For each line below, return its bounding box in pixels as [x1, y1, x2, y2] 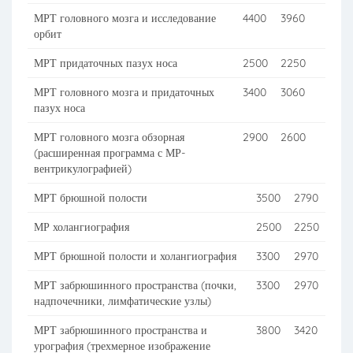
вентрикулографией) [34, 162, 132, 176]
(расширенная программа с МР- [34, 146, 185, 160]
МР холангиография [34, 220, 129, 234]
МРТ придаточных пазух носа [34, 56, 177, 70]
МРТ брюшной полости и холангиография [34, 249, 236, 263]
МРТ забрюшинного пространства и [34, 323, 207, 337]
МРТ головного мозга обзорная [34, 130, 184, 144]
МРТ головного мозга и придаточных [34, 85, 214, 99]
